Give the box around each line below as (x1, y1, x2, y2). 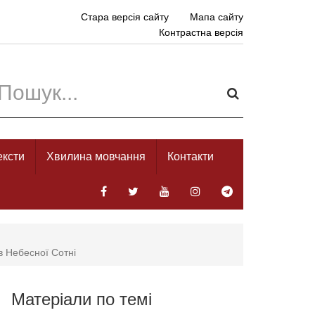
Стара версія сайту (80, 11, 169, 22)
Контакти (167, 150, 214, 162)
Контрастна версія (158, 26, 243, 38)
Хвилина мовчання (46, 150, 146, 162)
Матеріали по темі (11, 289, 152, 309)
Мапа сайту (189, 11, 243, 22)
